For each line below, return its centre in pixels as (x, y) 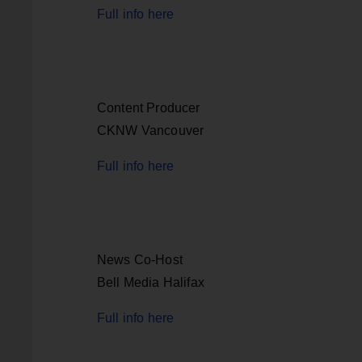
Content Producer (149, 107)
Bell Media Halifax (151, 282)
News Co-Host (140, 259)
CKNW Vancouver (151, 130)
